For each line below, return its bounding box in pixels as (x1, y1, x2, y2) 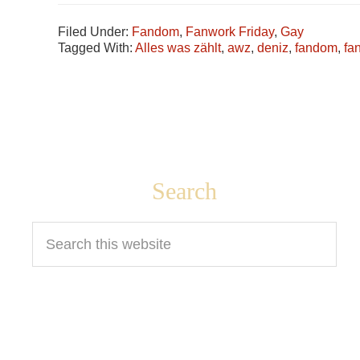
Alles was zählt (135, 41, 221, 55)
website (32, 258, 81, 274)
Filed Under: (58, 25, 132, 39)
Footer (32, 178, 100, 204)
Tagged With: (58, 41, 135, 55)
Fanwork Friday (186, 25, 274, 39)
